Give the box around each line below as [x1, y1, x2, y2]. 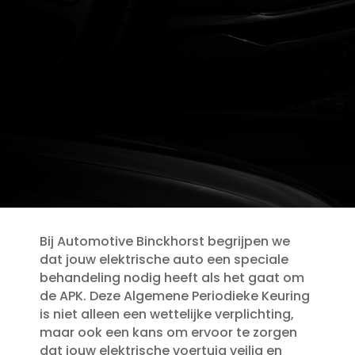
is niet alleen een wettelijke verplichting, [39, 305, 294, 323]
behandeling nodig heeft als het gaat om [39, 269, 304, 287]
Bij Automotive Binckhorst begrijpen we [39, 232, 290, 250]
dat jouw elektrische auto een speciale [39, 250, 288, 269]
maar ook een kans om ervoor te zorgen [39, 323, 297, 342]
